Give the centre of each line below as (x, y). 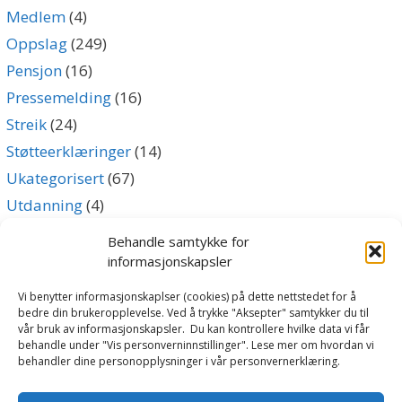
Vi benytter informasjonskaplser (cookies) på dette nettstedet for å (187, 297)
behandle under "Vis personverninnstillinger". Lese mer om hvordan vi (196, 345)
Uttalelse (38, 232)
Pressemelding (59, 97)
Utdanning (44, 205)
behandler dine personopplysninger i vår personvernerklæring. (179, 361)
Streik (26, 124)
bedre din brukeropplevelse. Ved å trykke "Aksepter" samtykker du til (193, 313)
